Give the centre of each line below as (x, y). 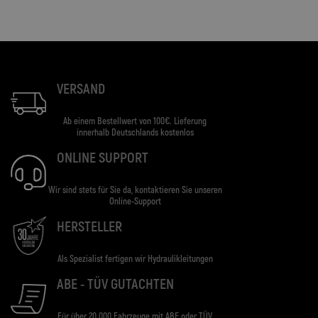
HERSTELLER (89, 226)
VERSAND (81, 89)
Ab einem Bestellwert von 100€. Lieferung (135, 121)
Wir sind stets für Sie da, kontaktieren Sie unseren (135, 190)
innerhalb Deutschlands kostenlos (135, 132)
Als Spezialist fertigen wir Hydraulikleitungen (135, 259)
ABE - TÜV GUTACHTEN (115, 284)
